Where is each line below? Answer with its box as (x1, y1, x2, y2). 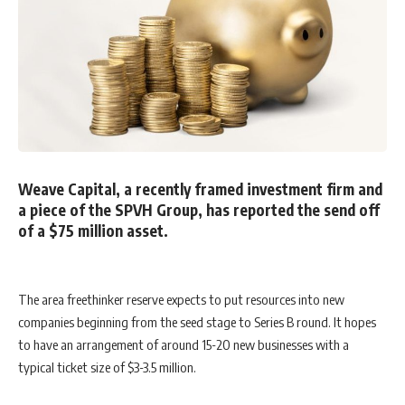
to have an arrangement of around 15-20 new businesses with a (18, 336, 349, 353)
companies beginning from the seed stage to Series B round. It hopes (18, 314, 376, 331)
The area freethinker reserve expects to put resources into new (18, 291, 344, 308)
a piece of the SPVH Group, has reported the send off (18, 199, 380, 220)
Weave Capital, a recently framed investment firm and (18, 178, 382, 199)
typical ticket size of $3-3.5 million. (18, 359, 196, 376)
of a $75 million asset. (18, 220, 168, 240)
